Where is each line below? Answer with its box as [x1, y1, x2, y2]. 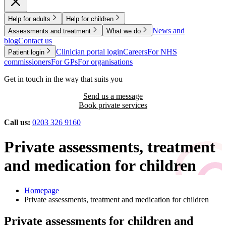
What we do [106, 27, 141, 35]
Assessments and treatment [8, 27, 91, 35]
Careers [123, 47, 147, 56]
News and [152, 26, 185, 35]
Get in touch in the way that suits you [4, 74, 123, 83]
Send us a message [83, 91, 143, 100]
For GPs [51, 57, 78, 66]
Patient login [8, 48, 44, 56]
